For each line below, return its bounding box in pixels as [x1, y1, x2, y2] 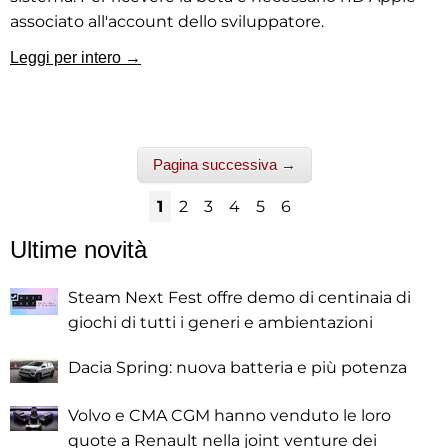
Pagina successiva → [152, 156, 296, 174]
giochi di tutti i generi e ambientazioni [68, 313, 373, 333]
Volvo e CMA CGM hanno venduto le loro [68, 406, 391, 426]
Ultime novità [10, 236, 147, 264]
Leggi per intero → [10, 49, 141, 67]
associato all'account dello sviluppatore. [10, 12, 324, 32]
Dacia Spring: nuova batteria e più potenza [68, 358, 407, 378]
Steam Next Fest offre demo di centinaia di [68, 288, 411, 308]
